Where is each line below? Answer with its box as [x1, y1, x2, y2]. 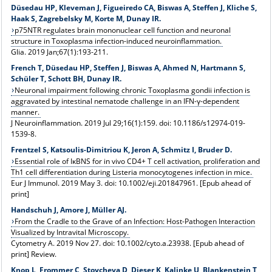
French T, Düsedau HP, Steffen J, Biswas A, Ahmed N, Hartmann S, [10, 62, 245, 73]
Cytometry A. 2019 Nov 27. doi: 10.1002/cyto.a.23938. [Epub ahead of [10, 237, 244, 248]
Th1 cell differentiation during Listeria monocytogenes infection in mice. [10, 166, 252, 177]
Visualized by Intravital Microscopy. [10, 226, 129, 237]
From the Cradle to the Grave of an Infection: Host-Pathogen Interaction [15, 216, 256, 226]
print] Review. [10, 248, 56, 259]
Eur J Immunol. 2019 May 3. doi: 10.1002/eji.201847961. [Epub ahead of [10, 177, 251, 188]
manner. [10, 106, 39, 117]
